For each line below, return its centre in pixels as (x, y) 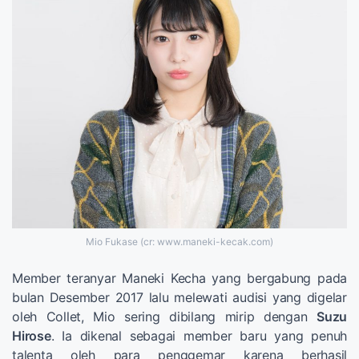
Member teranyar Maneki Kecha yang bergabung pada (179, 278)
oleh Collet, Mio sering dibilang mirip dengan (164, 316)
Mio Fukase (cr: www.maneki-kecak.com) (179, 241)
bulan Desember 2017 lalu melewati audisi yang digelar (179, 297)
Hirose (32, 335)
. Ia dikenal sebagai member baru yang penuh (199, 335)
